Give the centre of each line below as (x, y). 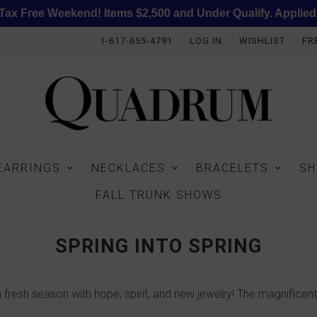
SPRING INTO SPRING (158, 246)
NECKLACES (128, 168)
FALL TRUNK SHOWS (158, 195)
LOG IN (206, 41)
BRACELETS (233, 168)
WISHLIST (262, 41)
